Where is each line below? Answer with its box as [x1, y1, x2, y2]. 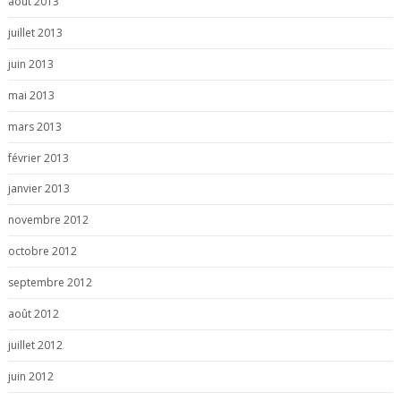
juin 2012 [7, 369, 54, 385]
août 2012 [7, 306, 59, 322]
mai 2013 [7, 87, 55, 103]
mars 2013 [7, 118, 62, 134]
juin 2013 [7, 55, 54, 72]
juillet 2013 [7, 24, 63, 40]
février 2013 [7, 149, 69, 166]
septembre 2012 [7, 275, 92, 291]
